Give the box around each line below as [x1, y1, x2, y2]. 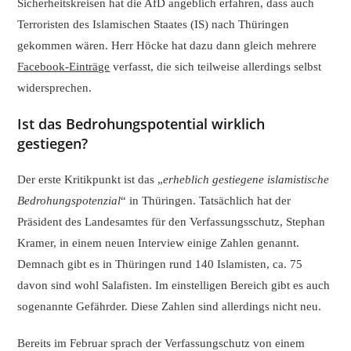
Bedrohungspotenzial [17, 194, 121, 207]
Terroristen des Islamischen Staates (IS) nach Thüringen [17, 17, 290, 31]
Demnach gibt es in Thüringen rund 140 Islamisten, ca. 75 [17, 257, 303, 270]
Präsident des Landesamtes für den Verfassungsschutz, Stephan [17, 215, 326, 228]
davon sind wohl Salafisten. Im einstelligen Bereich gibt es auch [17, 278, 331, 291]
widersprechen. [17, 81, 92, 94]
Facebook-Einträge [17, 60, 110, 73]
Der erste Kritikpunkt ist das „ [17, 172, 164, 186]
